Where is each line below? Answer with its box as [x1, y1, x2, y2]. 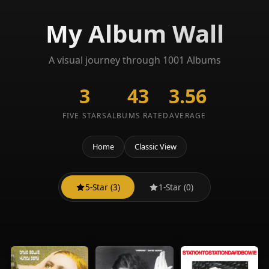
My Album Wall [45, 17, 224, 50]
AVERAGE [169, 110, 207, 121]
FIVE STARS [62, 110, 107, 121]
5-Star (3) [85, 181, 120, 193]
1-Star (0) [159, 181, 193, 193]
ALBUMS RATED [106, 110, 169, 121]
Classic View [134, 141, 177, 152]
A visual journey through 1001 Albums [48, 53, 221, 67]
